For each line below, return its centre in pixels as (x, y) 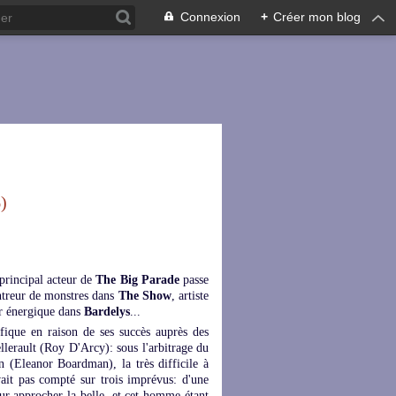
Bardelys (107, 312)
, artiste (190, 296)
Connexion (210, 17)
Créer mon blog (317, 17)
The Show (145, 296)
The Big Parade (136, 280)
